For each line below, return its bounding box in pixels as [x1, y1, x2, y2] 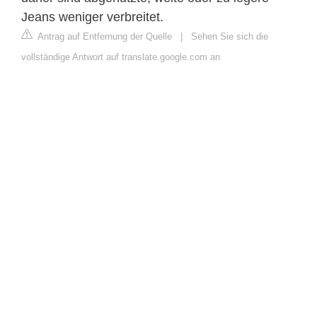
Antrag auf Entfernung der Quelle [35, 30, 172, 42]
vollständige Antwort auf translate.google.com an [21, 51, 220, 62]
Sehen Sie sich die [191, 30, 268, 42]
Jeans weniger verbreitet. [21, 9, 163, 24]
